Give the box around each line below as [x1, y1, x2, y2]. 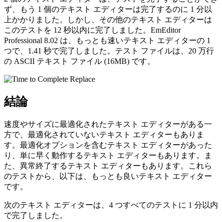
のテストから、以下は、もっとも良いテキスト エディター [4, 171, 212, 180]
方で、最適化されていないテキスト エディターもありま [4, 130, 204, 139]
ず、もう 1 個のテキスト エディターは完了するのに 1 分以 [4, 5, 212, 14]
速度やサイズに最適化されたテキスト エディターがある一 [4, 119, 212, 128]
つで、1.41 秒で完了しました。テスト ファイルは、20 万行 [4, 47, 214, 55]
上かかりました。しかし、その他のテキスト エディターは [4, 15, 212, 24]
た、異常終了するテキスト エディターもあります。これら [4, 161, 212, 170]
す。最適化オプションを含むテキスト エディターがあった [4, 140, 212, 149]
